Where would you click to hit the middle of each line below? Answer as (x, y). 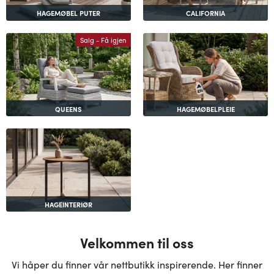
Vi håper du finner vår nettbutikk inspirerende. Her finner (137, 265)
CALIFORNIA (206, 13)
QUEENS (68, 109)
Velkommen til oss (137, 243)
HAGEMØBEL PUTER (68, 13)
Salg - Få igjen (103, 40)
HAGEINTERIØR (68, 204)
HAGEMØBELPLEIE (206, 109)
